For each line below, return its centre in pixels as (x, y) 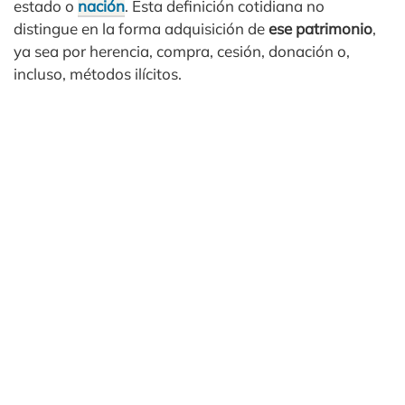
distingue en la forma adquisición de (141, 28)
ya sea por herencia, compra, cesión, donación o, (182, 51)
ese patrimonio (320, 28)
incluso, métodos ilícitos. (98, 74)
